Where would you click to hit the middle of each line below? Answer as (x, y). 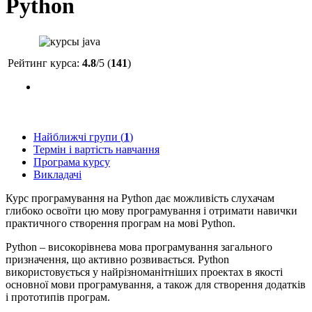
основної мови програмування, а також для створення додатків (156, 285)
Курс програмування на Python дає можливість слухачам (140, 198)
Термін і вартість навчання (96, 150)
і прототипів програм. (58, 297)
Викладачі (57, 175)
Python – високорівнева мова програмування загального (139, 247)
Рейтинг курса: (45, 63)
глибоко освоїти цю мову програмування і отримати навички (151, 211)
